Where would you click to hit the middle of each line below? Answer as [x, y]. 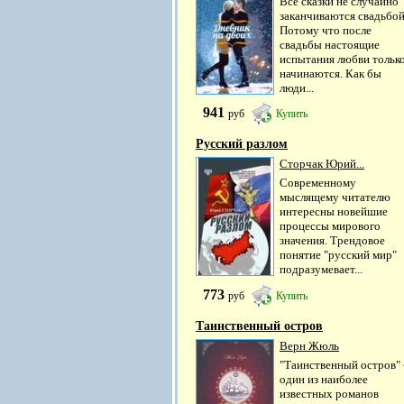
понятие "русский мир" [338, 255]
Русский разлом [242, 144]
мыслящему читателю [335, 197]
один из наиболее [324, 379]
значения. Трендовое [332, 241]
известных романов [329, 393]
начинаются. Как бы [331, 74]
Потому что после [326, 31]
